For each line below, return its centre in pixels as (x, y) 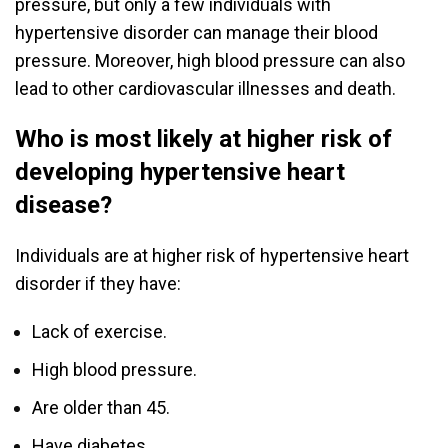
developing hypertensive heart (180, 172)
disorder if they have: (98, 284)
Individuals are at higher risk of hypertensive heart (212, 256)
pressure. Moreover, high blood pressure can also (210, 61)
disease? (66, 205)
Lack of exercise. (99, 332)
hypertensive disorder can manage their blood (196, 33)
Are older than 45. (101, 408)
